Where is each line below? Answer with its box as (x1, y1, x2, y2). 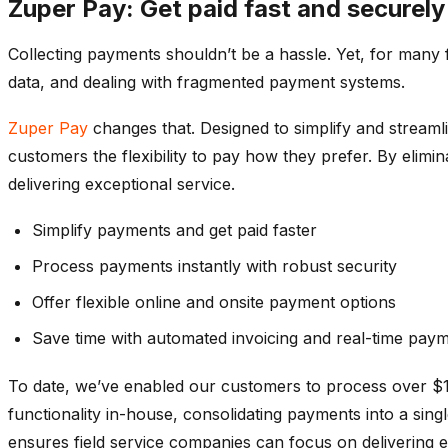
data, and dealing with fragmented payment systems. (8, 71, 405, 92)
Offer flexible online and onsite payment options (32, 291, 396, 312)
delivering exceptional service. (8, 173, 235, 194)
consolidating (183, 403, 282, 424)
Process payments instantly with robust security (32, 255, 397, 276)
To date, (8, 375, 75, 396)
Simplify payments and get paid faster (32, 219, 317, 240)
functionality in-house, (8, 403, 183, 424)
